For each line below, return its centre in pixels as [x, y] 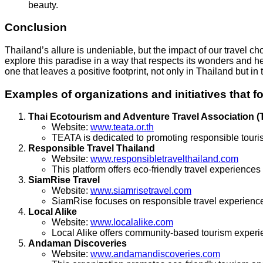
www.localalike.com [132, 222]
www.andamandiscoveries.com [155, 254]
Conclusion [36, 28]
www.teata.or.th [122, 127]
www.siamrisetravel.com [141, 191]
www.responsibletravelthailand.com [164, 159]
